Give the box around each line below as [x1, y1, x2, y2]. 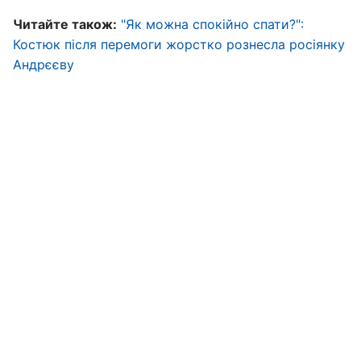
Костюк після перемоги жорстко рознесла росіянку [13, 36, 345, 52]
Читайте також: [13, 16, 117, 32]
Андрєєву [13, 56, 74, 73]
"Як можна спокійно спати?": [121, 16, 304, 32]
